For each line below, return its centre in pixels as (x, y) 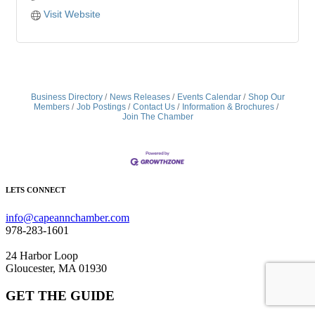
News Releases (140, 97)
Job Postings (101, 107)
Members (52, 107)
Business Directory (66, 97)
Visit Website (72, 14)
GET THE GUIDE (60, 295)
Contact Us (154, 107)
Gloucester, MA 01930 (56, 269)
